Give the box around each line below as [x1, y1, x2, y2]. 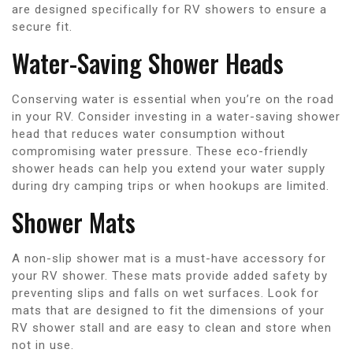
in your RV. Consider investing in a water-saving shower [12, 109, 340, 124]
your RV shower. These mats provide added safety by [12, 268, 328, 283]
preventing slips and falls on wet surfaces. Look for [12, 285, 319, 300]
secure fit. [12, 19, 72, 34]
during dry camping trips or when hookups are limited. [12, 178, 329, 193]
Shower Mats [12, 203, 136, 240]
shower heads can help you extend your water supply [12, 161, 325, 176]
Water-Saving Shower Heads [12, 43, 284, 81]
